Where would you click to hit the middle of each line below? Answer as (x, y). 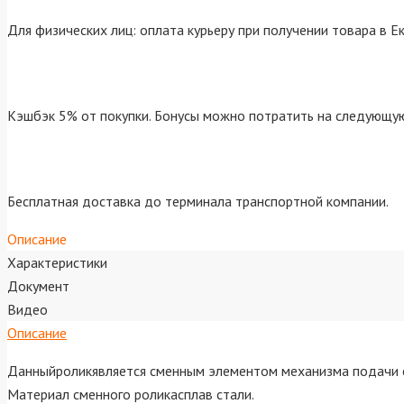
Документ (38, 286)
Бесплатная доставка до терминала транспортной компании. (198, 202)
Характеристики (57, 263)
